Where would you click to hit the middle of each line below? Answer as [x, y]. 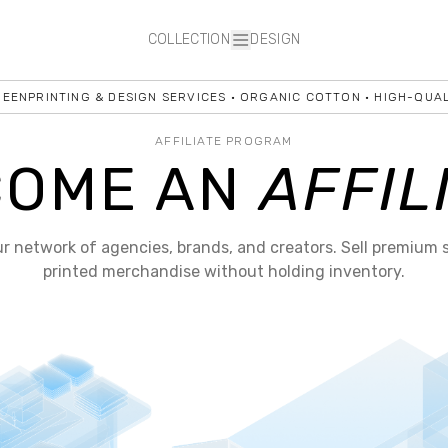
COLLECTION [189, 39]
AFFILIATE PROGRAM [224, 141]
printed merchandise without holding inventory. [224, 271]
